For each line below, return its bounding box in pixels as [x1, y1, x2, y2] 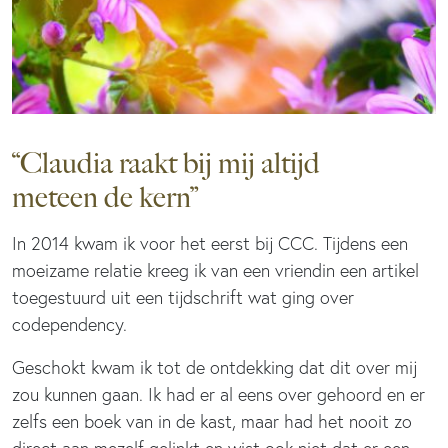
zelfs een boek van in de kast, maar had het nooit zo [12, 409, 412, 433]
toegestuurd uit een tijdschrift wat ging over [12, 285, 354, 309]
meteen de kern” [12, 179, 198, 214]
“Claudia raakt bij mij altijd [12, 145, 320, 180]
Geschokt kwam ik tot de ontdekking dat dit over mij [12, 355, 417, 379]
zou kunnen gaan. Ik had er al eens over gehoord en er [12, 382, 425, 406]
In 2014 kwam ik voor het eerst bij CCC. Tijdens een [12, 231, 408, 255]
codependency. [12, 312, 127, 336]
